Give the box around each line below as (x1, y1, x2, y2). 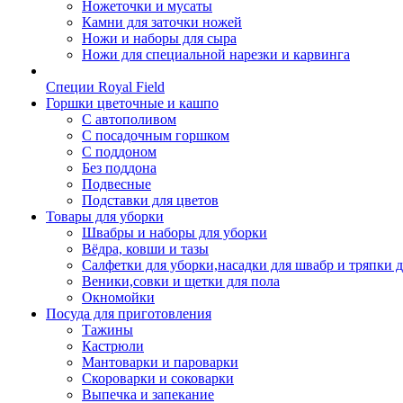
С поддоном (82, 144, 157, 159)
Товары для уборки (46, 209, 164, 224)
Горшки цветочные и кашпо (46, 95, 219, 111)
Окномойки (82, 290, 155, 305)
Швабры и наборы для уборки (82, 225, 267, 240)
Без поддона (82, 160, 157, 175)
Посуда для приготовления (46, 306, 211, 321)
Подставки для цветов (82, 193, 219, 208)
